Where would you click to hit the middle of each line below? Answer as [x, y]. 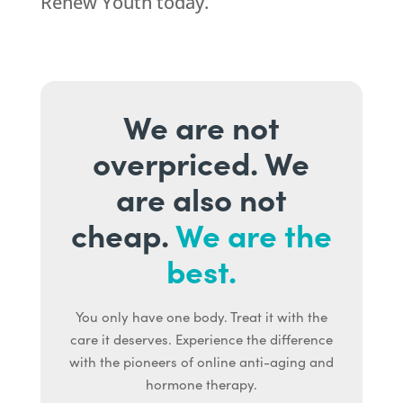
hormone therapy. [201, 385]
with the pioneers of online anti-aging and [201, 362]
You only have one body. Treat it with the [201, 317]
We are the [253, 234]
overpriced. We [201, 162]
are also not [201, 198]
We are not [201, 126]
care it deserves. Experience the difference [201, 340]
